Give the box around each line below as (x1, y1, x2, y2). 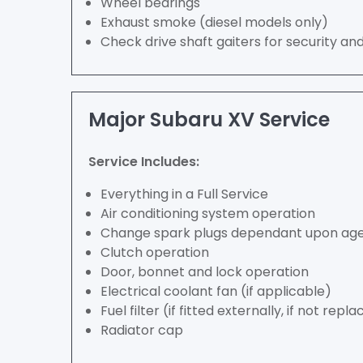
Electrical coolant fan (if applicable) (100, 282, 331, 301)
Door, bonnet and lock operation (100, 263, 309, 281)
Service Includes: (88, 152, 199, 171)
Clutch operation (100, 243, 209, 262)
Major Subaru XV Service (88, 106, 330, 133)
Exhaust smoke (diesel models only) (100, 13, 328, 32)
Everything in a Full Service (100, 185, 268, 203)
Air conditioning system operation (100, 204, 315, 223)
